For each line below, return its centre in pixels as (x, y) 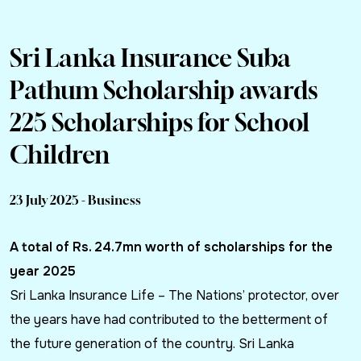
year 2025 (43, 272)
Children (60, 155)
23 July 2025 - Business (75, 200)
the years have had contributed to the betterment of (169, 320)
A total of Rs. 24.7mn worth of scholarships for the (171, 247)
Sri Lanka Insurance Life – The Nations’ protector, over (174, 296)
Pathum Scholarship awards (164, 91)
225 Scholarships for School (160, 123)
